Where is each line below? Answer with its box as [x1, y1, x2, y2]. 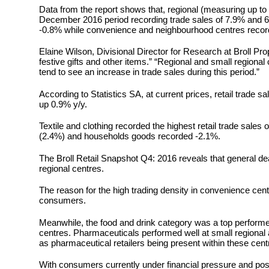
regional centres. [38, 163, 104, 174]
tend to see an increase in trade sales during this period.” [38, 67, 259, 77]
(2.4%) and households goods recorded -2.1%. [38, 131, 220, 142]
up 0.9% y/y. [38, 98, 87, 109]
